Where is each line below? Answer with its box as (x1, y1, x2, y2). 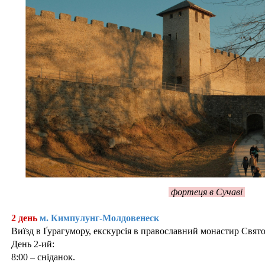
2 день (11, 212, 37, 223)
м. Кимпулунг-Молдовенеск (40, 212, 161, 223)
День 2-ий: (11, 238, 54, 249)
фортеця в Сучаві (168, 186, 245, 197)
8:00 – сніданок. (11, 251, 75, 262)
